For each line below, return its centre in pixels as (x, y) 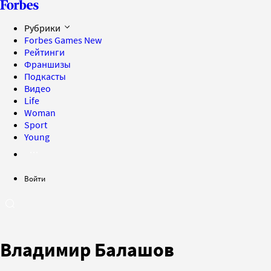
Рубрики (43, 28)
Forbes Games (54, 40)
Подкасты (45, 76)
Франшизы (47, 64)
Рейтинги (44, 52)
